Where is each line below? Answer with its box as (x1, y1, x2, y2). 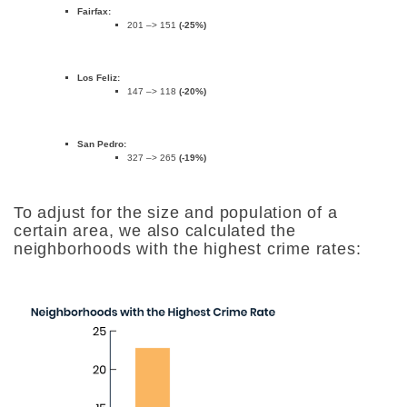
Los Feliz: (77, 73, 123, 83)
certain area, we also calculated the (14, 222, 296, 240)
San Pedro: (77, 139, 126, 149)
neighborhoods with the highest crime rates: (14, 240, 362, 258)
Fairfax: (77, 6, 111, 16)
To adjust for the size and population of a (14, 203, 338, 222)
